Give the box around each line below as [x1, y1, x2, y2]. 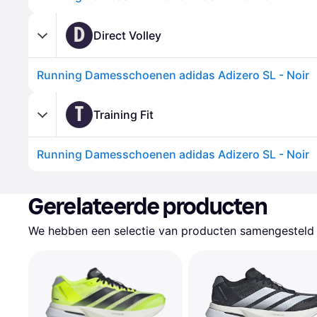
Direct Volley [93, 28, 161, 42]
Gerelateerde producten [28, 193, 267, 220]
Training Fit [93, 107, 154, 122]
